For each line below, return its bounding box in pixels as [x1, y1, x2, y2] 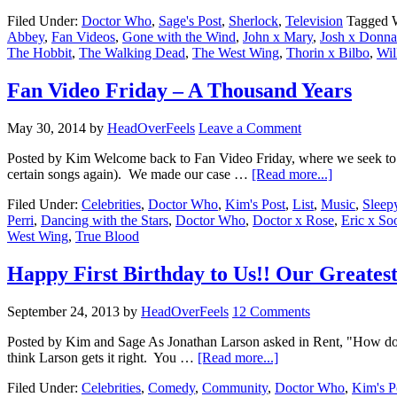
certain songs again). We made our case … [7, 167, 252, 183]
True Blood [75, 229, 139, 245]
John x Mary [243, 29, 313, 45]
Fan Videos [51, 29, 115, 45]
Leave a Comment [198, 121, 301, 136]
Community [202, 379, 268, 395]
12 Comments [232, 303, 310, 319]
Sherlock [229, 13, 278, 29]
